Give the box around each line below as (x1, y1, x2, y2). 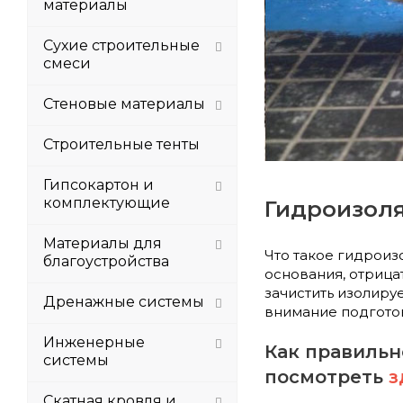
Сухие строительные (43, 37, 200, 54)
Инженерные (43, 334, 145, 351)
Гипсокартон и (43, 176, 154, 193)
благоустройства (43, 253, 169, 270)
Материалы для (43, 235, 162, 252)
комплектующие (43, 194, 170, 211)
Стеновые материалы (43, 95, 205, 112)
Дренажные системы (43, 293, 204, 310)
